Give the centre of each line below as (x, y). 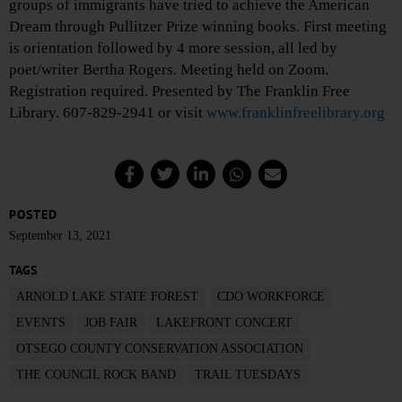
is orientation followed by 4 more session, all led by (173, 48)
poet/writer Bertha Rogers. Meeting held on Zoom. (169, 70)
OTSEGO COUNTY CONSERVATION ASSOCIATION (160, 349)
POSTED (33, 215)
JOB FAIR (111, 323)
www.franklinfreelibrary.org (296, 113)
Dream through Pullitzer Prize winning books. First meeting (198, 27)
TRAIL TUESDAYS (248, 375)
